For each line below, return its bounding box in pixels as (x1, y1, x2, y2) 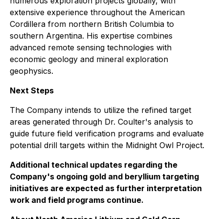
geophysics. (10, 66, 53, 76)
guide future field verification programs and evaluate (10, 129, 204, 139)
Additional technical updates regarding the (10, 160, 177, 170)
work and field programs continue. (10, 195, 144, 205)
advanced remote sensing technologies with (10, 43, 172, 53)
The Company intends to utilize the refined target (10, 105, 191, 115)
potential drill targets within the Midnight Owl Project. (10, 140, 204, 151)
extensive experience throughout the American (10, 7, 185, 18)
